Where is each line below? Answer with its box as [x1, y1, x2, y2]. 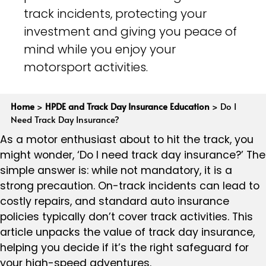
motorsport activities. [24, 59, 148, 76]
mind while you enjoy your [24, 41, 176, 58]
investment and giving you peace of [24, 23, 237, 40]
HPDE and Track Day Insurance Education [45, 100, 210, 113]
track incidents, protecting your [24, 5, 207, 23]
